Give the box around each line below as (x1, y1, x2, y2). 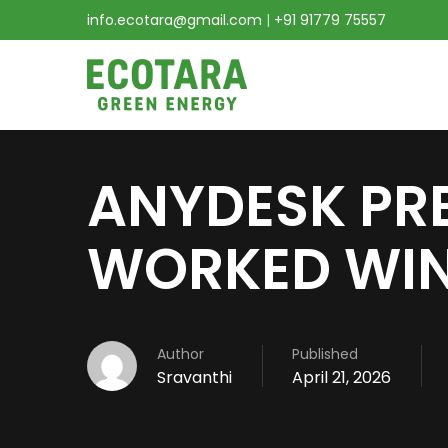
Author (157, 344, 204, 364)
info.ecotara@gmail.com (87, 10, 262, 30)
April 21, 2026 (292, 366, 391, 389)
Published (292, 344, 358, 364)
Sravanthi (157, 366, 232, 389)
